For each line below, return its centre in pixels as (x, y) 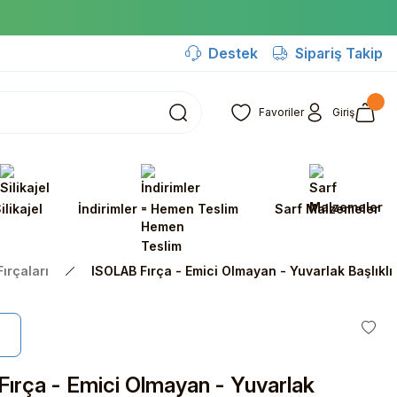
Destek (233, 53)
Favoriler (281, 112)
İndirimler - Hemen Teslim (159, 209)
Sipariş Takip (339, 53)
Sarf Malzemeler (327, 209)
